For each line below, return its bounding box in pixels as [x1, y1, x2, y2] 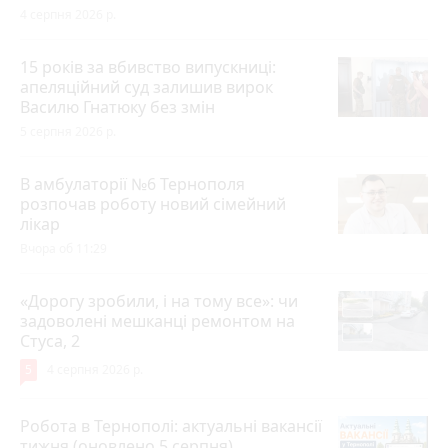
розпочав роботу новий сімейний [20, 192, 286, 215]
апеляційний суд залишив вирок [20, 75, 273, 98]
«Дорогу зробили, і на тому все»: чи [20, 289, 298, 312]
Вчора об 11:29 [20, 239, 107, 257]
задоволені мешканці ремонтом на [20, 309, 295, 332]
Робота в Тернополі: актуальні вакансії [20, 414, 322, 437]
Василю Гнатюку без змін [20, 95, 215, 118]
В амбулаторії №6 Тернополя [20, 172, 245, 195]
